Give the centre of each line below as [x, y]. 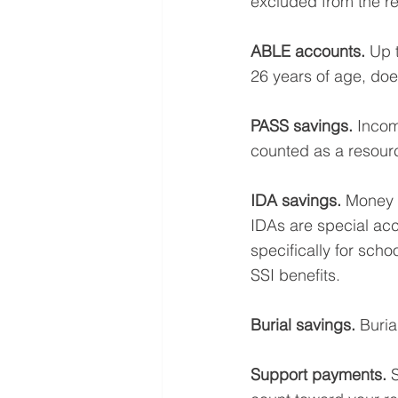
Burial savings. [305, 325]
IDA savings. [298, 200]
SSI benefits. [298, 275]
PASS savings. [302, 126]
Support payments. [318, 374]
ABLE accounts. [308, 51]
